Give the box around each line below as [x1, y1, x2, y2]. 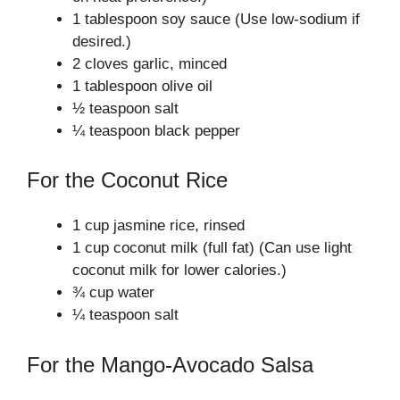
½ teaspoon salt [72, 99, 179, 117]
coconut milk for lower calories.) [72, 262, 287, 279]
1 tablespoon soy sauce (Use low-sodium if [72, 10, 360, 28]
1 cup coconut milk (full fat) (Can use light [72, 239, 352, 256]
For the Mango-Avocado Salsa [27, 352, 313, 377]
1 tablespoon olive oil [72, 77, 212, 95]
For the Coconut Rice [27, 168, 228, 192]
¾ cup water [72, 284, 154, 301]
